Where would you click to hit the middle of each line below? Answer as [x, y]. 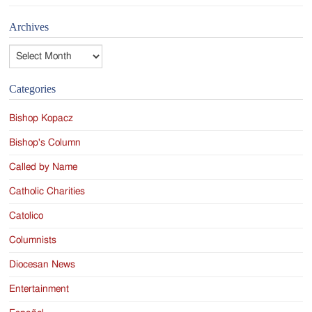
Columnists [33, 240]
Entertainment [39, 289]
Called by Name [44, 167]
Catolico [26, 216]
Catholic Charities [47, 191]
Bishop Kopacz [41, 118]
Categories [33, 88]
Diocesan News [42, 264]
